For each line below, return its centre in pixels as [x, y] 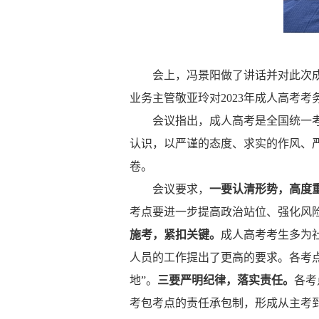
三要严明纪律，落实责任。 [226, 280]
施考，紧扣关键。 [175, 235]
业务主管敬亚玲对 [175, 98]
